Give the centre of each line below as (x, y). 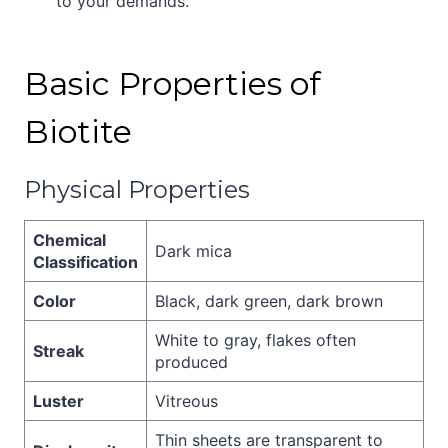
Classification (85, 261)
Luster (58, 400)
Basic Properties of (172, 83)
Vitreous (186, 400)
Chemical (69, 239)
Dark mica (193, 250)
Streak (58, 350)
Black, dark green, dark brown (269, 300)
